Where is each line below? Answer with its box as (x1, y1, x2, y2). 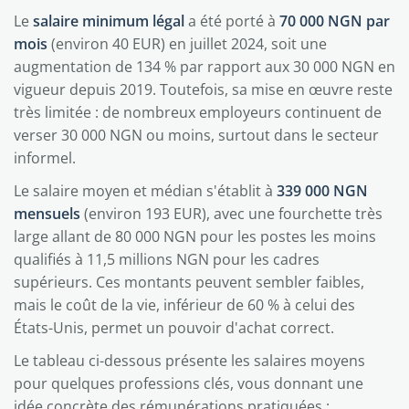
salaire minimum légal (33, 11, 184, 31)
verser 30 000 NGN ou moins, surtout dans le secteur (14, 125, 379, 145)
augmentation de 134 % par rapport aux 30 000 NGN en (14, 57, 395, 77)
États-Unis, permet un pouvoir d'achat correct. (14, 318, 334, 338)
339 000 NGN (277, 181, 368, 201)
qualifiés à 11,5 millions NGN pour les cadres (14, 249, 320, 269)
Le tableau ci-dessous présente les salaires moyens (14, 351, 365, 371)
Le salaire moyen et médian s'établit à (14, 181, 277, 201)
